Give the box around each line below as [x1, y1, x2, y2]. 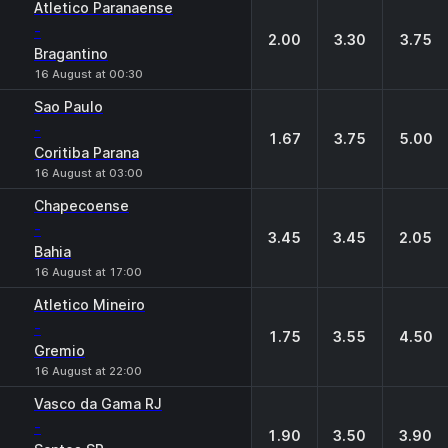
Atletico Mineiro [34, 296, 145, 313]
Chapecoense [34, 197, 129, 214]
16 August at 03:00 [34, 166, 143, 180]
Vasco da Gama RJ [34, 395, 162, 412]
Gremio [34, 342, 85, 359]
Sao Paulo [34, 98, 103, 115]
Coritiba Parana [34, 144, 139, 161]
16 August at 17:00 [34, 265, 142, 279]
